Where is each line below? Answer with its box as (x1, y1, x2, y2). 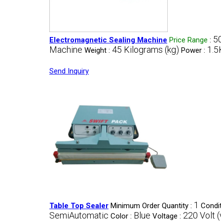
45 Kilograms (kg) (112, 44, 179, 55)
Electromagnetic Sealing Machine (49, 36, 167, 44)
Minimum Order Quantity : (110, 201, 194, 210)
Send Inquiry (49, 67, 89, 75)
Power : (181, 46, 207, 55)
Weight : (84, 46, 112, 55)
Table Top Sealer (49, 201, 109, 210)
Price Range (169, 36, 208, 44)
